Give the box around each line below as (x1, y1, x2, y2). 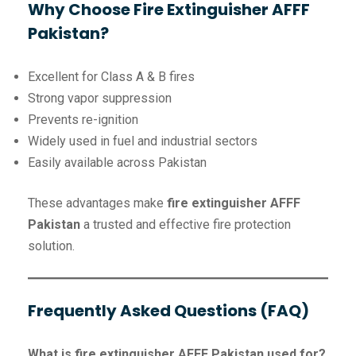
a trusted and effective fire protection (80, 217, 291, 233)
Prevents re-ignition (28, 112, 138, 128)
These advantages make (28, 195, 167, 211)
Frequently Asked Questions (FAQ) (28, 300, 309, 323)
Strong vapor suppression (28, 91, 172, 106)
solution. (28, 238, 75, 254)
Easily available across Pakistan (28, 155, 207, 171)
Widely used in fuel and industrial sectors (28, 133, 257, 149)
